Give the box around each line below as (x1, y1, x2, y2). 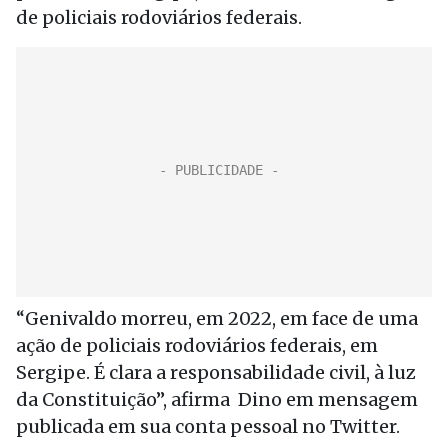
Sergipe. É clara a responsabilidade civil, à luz (16, 361, 416, 384)
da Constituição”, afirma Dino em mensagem (16, 388, 418, 411)
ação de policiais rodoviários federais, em (16, 334, 378, 357)
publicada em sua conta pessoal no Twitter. (16, 415, 400, 438)
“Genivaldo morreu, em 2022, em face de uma (16, 307, 418, 330)
